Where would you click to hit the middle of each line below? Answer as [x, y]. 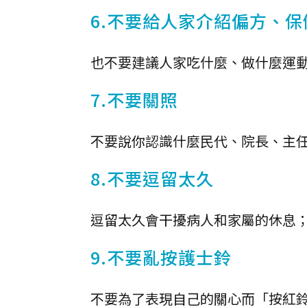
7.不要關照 [134, 99]
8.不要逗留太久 [152, 178]
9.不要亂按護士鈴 [161, 257]
